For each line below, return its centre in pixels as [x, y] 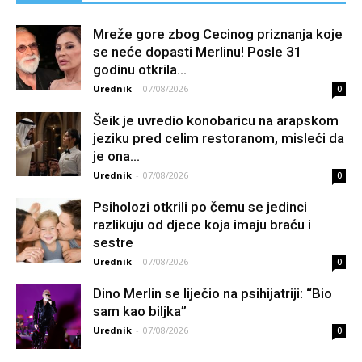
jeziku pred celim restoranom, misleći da [219, 139]
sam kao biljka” [140, 311]
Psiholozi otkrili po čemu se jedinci [200, 207]
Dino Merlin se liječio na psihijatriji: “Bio [213, 294]
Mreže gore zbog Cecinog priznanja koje [218, 34]
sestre [113, 243]
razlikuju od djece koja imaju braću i [202, 225]
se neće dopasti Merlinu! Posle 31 [198, 52]
